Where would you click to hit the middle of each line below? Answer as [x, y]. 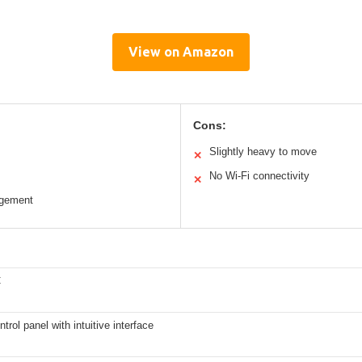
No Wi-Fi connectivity [259, 176]
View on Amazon [181, 52]
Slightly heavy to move [263, 152]
